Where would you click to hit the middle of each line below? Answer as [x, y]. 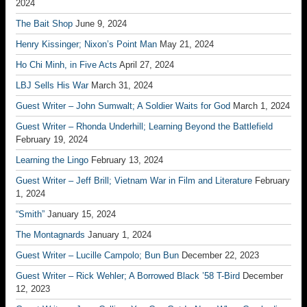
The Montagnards [50, 235]
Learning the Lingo [52, 160]
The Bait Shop [44, 24]
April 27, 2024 [147, 65]
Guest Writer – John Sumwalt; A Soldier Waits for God [123, 106]
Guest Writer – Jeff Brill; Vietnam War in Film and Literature [134, 181]
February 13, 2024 [127, 160]
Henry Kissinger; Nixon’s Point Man [86, 44]
